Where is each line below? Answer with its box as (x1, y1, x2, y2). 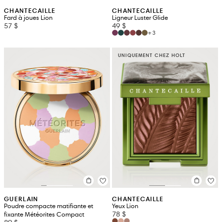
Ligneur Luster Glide (112, 13, 168, 22)
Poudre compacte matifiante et (4, 202, 93, 210)
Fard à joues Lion (4, 13, 53, 22)
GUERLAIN (4, 194, 39, 203)
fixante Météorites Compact (4, 210, 84, 219)
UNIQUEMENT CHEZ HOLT (118, 52, 185, 58)
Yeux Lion (112, 202, 138, 210)
